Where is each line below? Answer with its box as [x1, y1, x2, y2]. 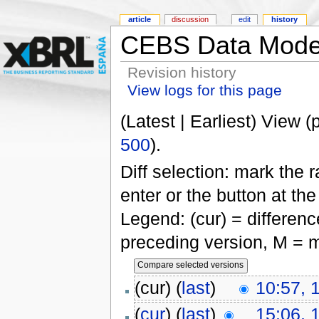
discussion [172, 15, 209, 24]
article [128, 15, 152, 24]
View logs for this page [127, 81, 283, 98]
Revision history [127, 63, 237, 80]
